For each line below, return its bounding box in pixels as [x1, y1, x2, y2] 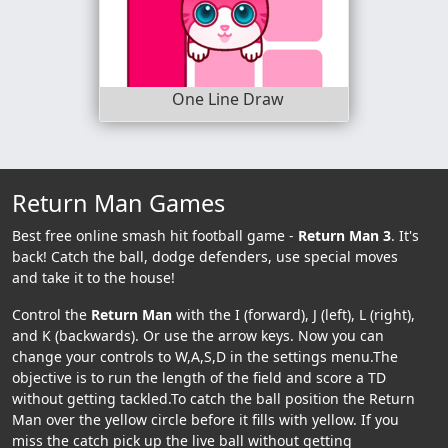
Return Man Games [12, 186, 225, 219]
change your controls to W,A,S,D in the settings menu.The [12, 346, 398, 366]
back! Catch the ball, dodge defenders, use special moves [12, 246, 398, 266]
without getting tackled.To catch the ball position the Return [12, 388, 415, 408]
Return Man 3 [298, 225, 391, 245]
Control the [12, 304, 91, 324]
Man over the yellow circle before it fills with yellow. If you [12, 409, 399, 429]
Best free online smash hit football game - [12, 225, 298, 245]
